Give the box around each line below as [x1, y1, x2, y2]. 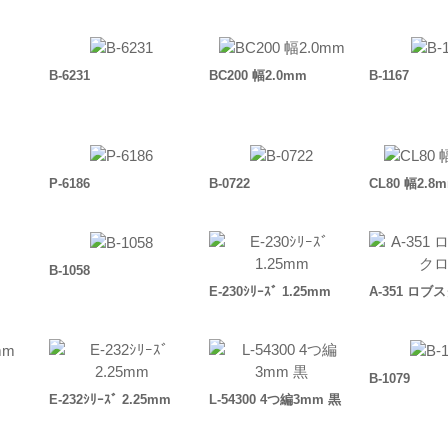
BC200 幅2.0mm [209, 68, 308, 84]
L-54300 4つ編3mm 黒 [209, 392, 342, 408]
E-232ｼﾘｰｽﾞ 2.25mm [49, 392, 172, 408]
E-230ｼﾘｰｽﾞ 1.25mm [209, 284, 332, 300]
